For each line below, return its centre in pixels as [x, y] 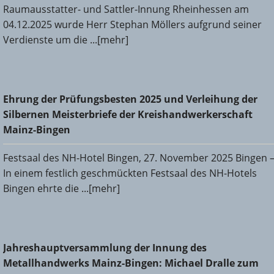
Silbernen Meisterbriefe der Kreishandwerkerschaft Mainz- [137, 108]
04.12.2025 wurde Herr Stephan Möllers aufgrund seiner [132, 24]
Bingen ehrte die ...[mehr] [61, 188]
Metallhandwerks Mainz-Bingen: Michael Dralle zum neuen [137, 257]
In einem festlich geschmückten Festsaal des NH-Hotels [130, 173]
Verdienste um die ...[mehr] [66, 39]
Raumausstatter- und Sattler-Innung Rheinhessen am [126, 9]
